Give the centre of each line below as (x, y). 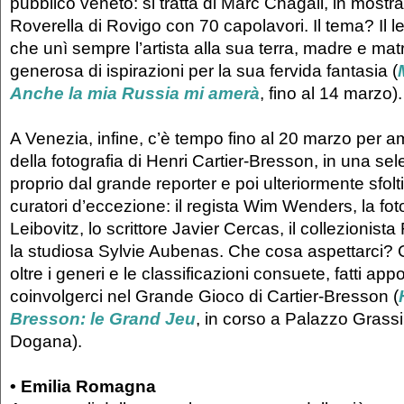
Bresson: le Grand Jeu (103, 319)
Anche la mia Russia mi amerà (135, 93)
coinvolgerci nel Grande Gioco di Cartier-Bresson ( (204, 296)
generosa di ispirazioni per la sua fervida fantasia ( (204, 71)
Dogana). (48, 341)
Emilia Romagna (88, 386)
